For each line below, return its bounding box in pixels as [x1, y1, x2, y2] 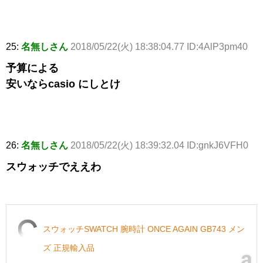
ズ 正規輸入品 [43, 243, 95, 253]
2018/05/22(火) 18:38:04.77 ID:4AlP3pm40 [70, 42, 248, 52]
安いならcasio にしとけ [6, 78, 120, 90]
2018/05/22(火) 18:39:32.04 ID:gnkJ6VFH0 [70, 140, 248, 151]
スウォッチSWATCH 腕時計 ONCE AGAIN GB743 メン [43, 224, 245, 234]
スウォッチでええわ [6, 161, 101, 173]
